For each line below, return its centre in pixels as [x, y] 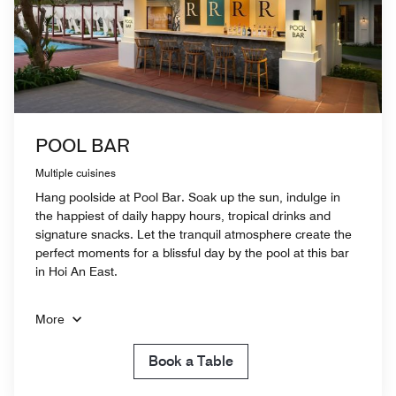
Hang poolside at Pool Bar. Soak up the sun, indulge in [188, 197]
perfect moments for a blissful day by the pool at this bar [192, 252]
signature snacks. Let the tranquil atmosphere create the [194, 234]
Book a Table [191, 361]
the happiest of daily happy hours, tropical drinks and [183, 215]
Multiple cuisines [76, 172]
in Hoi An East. [76, 271]
